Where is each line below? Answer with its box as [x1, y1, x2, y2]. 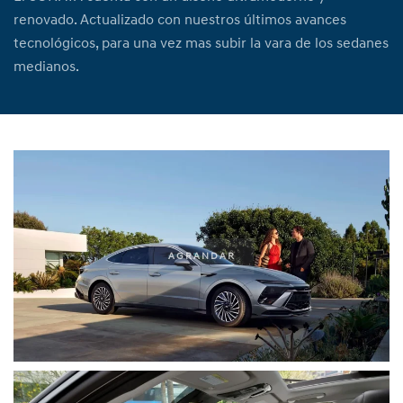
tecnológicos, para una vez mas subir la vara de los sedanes [13, 34, 389, 52]
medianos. [13, 58, 79, 76]
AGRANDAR [167, 249, 236, 262]
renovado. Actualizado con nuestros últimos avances [13, 11, 346, 29]
